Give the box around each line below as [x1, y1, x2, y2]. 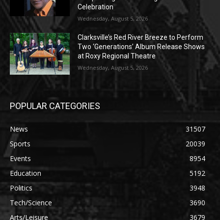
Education [10, 168, 41, 178]
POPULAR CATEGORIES [10, 101, 100, 111]
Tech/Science [10, 198, 52, 208]
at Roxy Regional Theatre [78, 52, 156, 60]
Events [10, 154, 31, 164]
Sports [10, 139, 30, 149]
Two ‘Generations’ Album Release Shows [78, 42, 205, 51]
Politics [10, 183, 32, 193]
